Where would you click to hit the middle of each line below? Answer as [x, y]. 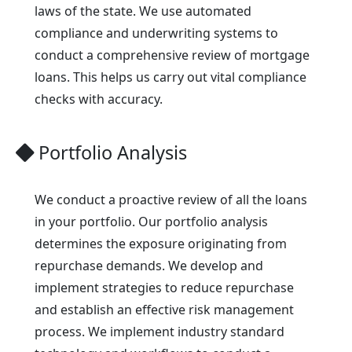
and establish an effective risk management [164, 310]
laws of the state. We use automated [143, 11]
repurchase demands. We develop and [149, 266]
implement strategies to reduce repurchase [164, 288]
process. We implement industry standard [159, 332]
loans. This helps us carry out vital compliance [170, 77]
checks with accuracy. [99, 99]
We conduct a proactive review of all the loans [171, 200]
